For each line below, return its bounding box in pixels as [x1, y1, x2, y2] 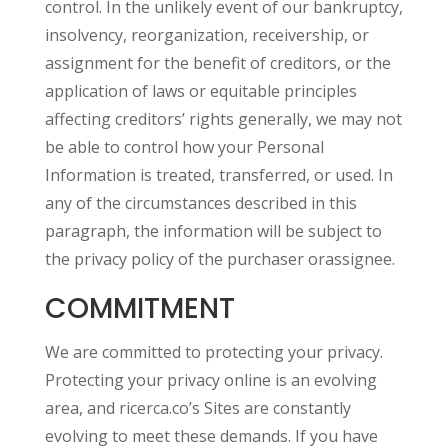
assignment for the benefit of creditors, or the [44, 52, 391, 74]
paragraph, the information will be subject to [44, 220, 382, 242]
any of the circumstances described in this [44, 192, 357, 214]
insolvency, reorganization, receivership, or [44, 24, 369, 46]
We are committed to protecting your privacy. [44, 341, 383, 363]
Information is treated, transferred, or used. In [44, 164, 393, 186]
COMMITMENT [44, 289, 235, 328]
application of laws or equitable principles [44, 80, 357, 102]
